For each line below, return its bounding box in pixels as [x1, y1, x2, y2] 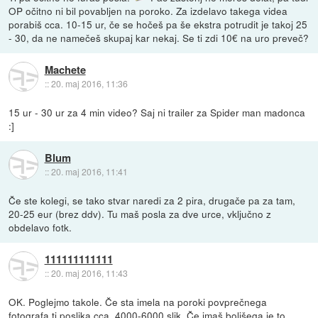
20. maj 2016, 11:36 [50, 77, 128, 90]
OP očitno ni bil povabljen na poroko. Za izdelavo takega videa [9, 3, 288, 18]
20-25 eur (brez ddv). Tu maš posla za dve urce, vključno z [9, 206, 272, 221]
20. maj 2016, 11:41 [50, 165, 128, 178]
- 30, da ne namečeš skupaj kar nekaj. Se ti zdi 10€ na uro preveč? [9, 30, 309, 45]
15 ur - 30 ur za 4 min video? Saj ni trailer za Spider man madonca [9, 104, 306, 119]
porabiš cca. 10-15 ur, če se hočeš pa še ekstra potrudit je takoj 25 [9, 16, 308, 31]
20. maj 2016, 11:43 [50, 267, 128, 280]
